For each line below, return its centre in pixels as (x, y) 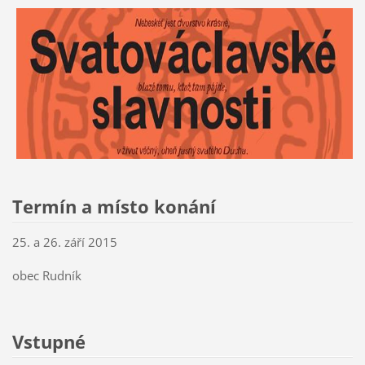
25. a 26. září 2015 (64, 242)
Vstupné (48, 341)
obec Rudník (48, 275)
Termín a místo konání (116, 207)
